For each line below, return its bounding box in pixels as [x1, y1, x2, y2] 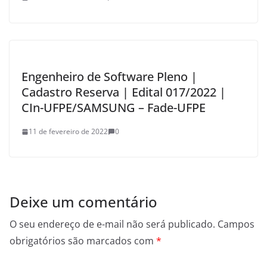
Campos [218, 218, 254, 231]
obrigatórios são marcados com [10, 234, 156, 248]
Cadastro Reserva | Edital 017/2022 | [21, 84, 226, 101]
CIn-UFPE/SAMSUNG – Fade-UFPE [21, 100, 206, 116]
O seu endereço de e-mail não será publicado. [10, 218, 215, 231]
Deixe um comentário [10, 192, 157, 212]
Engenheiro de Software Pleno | [21, 69, 197, 85]
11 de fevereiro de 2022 [29, 126, 108, 137]
